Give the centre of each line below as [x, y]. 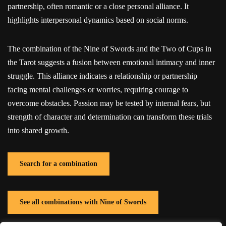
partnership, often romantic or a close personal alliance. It [98, 6]
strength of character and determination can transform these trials [110, 117]
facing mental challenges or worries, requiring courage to [98, 89]
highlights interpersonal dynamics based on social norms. [98, 20]
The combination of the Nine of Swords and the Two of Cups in [109, 48]
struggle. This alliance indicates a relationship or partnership [102, 76]
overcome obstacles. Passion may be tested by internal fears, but [109, 103]
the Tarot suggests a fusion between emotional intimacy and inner [111, 62]
